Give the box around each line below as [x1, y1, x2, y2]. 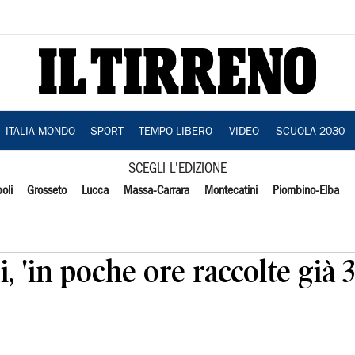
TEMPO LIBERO [138, 127, 212, 138]
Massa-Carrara [124, 185, 190, 197]
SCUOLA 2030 [275, 127, 345, 138]
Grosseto [27, 185, 67, 197]
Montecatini [204, 185, 258, 197]
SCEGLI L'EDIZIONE [128, 163, 227, 175]
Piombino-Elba [272, 185, 339, 197]
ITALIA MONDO [5, 127, 75, 138]
